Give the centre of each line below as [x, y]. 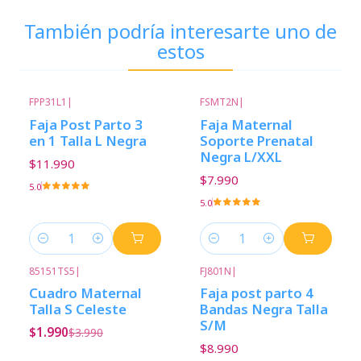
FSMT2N [219, 102]
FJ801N [216, 271]
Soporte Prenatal [257, 140]
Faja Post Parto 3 [86, 124]
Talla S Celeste [78, 309]
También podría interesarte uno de [180, 31]
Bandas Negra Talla [264, 309]
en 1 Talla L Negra [88, 140]
